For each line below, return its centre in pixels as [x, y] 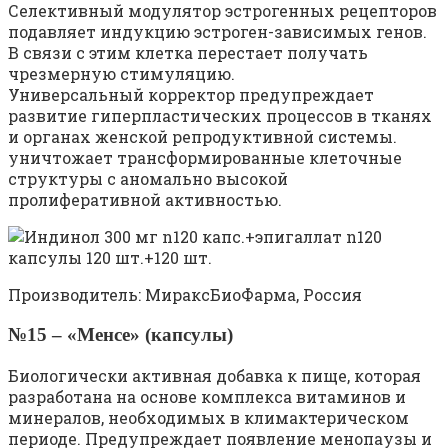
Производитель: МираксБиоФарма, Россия [185, 295]
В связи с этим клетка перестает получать [188, 53]
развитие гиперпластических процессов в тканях [220, 116]
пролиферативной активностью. [145, 200]
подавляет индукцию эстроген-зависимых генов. [217, 32]
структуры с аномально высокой [148, 179]
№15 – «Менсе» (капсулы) [120, 335]
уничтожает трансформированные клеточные [205, 158]
